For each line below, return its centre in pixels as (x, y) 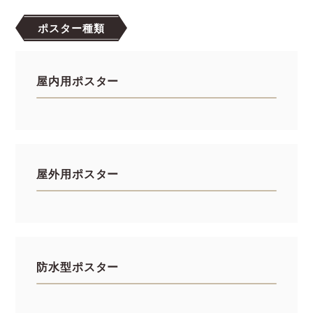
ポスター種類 (72, 28)
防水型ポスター (78, 266)
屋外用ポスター (78, 173)
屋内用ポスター (78, 80)
